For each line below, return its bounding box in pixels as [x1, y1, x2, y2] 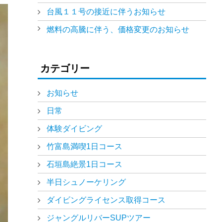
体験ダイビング [46, 124, 102, 133]
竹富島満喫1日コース [46, 142, 122, 151]
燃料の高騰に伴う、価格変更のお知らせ [46, 25, 189, 34]
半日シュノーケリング [46, 178, 126, 186]
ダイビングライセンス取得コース [46, 196, 166, 204]
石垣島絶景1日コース [46, 160, 122, 168]
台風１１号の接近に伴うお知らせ [46, 7, 166, 16]
